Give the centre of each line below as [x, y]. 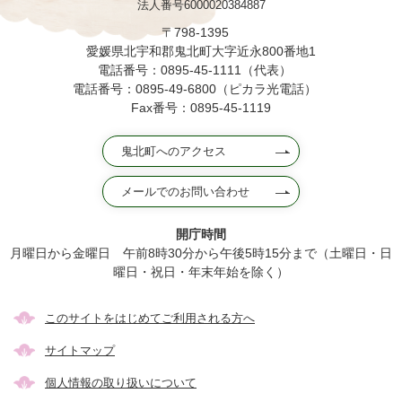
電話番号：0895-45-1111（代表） [201, 70]
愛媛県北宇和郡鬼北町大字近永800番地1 [201, 52]
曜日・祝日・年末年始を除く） [201, 272]
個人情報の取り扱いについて [121, 383]
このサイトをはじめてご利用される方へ [150, 319]
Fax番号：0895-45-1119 [201, 108]
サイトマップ [80, 351]
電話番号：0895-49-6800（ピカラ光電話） [201, 89]
